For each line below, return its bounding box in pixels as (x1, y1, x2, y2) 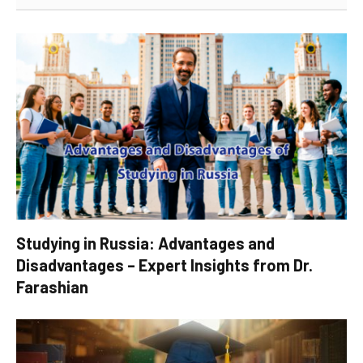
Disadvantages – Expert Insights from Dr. (16, 254, 313, 275)
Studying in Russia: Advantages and (16, 233, 275, 253)
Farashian (16, 276, 88, 297)
